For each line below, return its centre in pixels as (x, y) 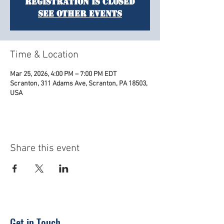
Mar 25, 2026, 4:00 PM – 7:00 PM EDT (63, 74)
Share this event (45, 148)
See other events (80, 14)
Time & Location (44, 55)
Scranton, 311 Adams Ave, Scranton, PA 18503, (79, 84)
